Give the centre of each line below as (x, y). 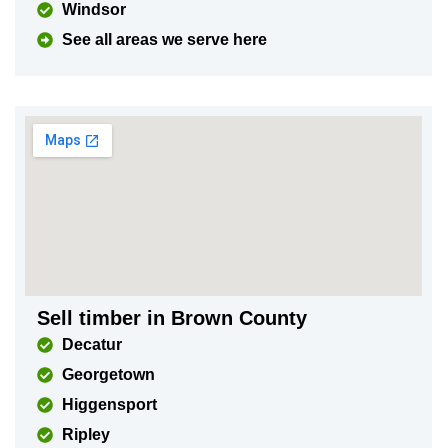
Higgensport (109, 404)
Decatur (91, 344)
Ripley (85, 434)
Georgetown (108, 374)
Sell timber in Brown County (171, 318)
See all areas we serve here (164, 39)
